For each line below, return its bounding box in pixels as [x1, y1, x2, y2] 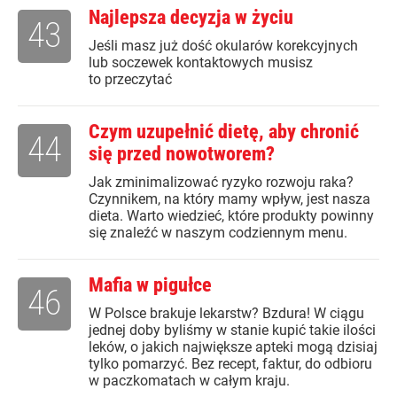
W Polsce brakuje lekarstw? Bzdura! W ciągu [89, 305, 364, 323]
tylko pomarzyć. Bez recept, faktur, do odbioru [89, 355, 372, 373]
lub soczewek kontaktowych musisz [89, 54, 313, 72]
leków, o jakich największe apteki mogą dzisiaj [89, 339, 378, 356]
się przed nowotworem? [89, 143, 275, 166]
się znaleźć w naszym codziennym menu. [89, 224, 347, 242]
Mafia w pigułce [89, 274, 212, 297]
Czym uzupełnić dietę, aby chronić [89, 121, 359, 144]
